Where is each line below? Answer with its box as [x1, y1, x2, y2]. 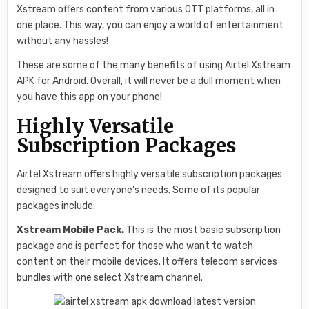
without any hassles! [17, 34, 109, 47]
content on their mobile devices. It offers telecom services [17, 256, 278, 268]
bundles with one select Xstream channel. [17, 272, 203, 284]
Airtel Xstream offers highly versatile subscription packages [17, 168, 283, 181]
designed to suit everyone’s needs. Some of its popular [17, 184, 261, 197]
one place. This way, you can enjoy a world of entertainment [17, 19, 284, 31]
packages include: [17, 200, 96, 212]
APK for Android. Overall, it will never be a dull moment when [17, 74, 281, 87]
